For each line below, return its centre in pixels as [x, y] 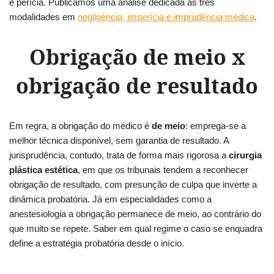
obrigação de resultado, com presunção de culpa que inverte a [133, 185]
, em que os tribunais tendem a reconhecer [163, 170]
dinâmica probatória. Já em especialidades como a [110, 199]
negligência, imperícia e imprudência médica [166, 17]
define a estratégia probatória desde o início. [97, 243]
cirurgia [245, 155]
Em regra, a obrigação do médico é [80, 126]
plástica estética [43, 170]
